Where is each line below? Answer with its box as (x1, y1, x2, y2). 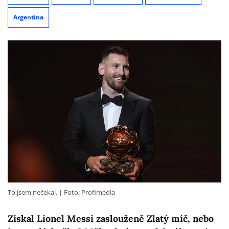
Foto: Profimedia (64, 188, 115, 197)
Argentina (13, 12, 43, 21)
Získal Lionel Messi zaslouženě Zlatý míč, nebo (8, 213, 214, 225)
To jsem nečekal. (8, 188, 57, 197)
